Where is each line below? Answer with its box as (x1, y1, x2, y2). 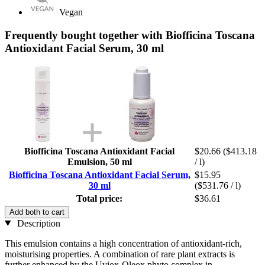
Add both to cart (9, 207, 64, 216)
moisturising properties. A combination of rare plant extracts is (5, 248, 235, 259)
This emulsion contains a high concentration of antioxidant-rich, (5, 238, 242, 248)
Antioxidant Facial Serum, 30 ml (5, 41, 164, 54)
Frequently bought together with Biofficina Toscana (5, 28, 255, 41)
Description (14, 218, 60, 228)
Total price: (76, 193, 122, 203)
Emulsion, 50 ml (67, 156, 132, 167)
